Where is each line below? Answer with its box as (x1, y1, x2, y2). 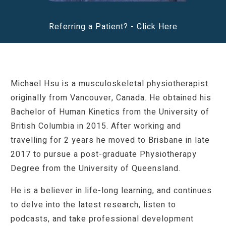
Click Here (136, 21, 178, 33)
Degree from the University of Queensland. (11, 162, 181, 175)
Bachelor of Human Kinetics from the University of (11, 106, 209, 119)
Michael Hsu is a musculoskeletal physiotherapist (11, 78, 208, 90)
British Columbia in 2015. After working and (11, 120, 181, 133)
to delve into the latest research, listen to (11, 199, 176, 211)
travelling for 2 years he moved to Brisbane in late (11, 134, 210, 147)
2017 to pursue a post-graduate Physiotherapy (11, 148, 197, 161)
